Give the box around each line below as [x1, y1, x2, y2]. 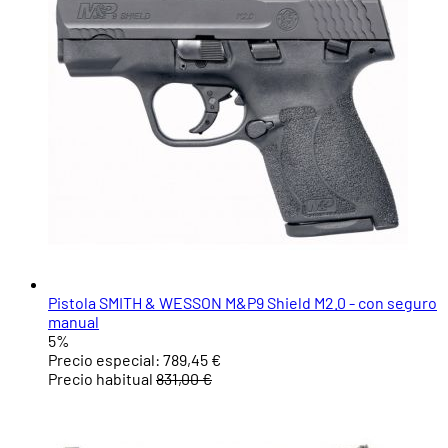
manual [48, 312, 99, 332]
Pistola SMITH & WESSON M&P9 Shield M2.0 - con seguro [48, 293, 437, 313]
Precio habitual [48, 369, 153, 389]
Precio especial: [48, 350, 160, 370]
